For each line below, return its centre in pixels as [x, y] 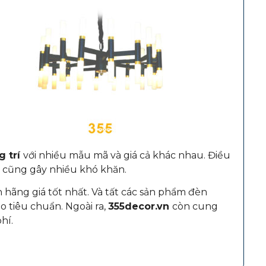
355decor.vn [140, 207]
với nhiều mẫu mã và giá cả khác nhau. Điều [126, 155]
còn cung [195, 207]
